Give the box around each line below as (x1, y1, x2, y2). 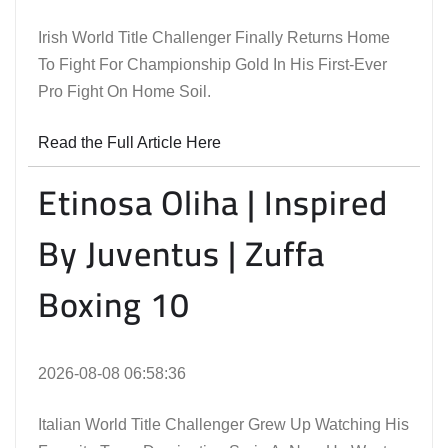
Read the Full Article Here (38, 134, 221, 152)
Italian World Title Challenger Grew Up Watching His (38, 416, 409, 434)
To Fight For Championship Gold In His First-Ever (38, 56, 387, 74)
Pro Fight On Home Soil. (38, 83, 211, 101)
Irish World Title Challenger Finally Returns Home (38, 29, 390, 47)
